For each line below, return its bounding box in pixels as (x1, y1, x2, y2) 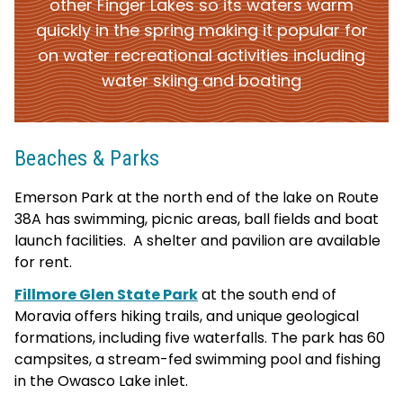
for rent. (14, 252, 72, 273)
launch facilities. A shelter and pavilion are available (14, 230, 381, 252)
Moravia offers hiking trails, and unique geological (14, 306, 359, 327)
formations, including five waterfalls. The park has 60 (14, 327, 385, 349)
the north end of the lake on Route (135, 187, 379, 209)
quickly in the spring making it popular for (35, 19, 368, 42)
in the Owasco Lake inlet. (14, 371, 188, 392)
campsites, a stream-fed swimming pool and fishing (14, 349, 381, 371)
